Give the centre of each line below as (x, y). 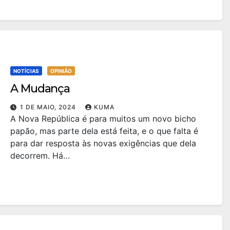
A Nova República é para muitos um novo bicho (103, 118)
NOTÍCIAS (26, 71)
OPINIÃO (61, 71)
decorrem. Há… (40, 155)
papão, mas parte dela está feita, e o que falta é (104, 131)
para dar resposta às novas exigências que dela (103, 143)
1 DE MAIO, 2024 (49, 107)
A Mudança (40, 88)
